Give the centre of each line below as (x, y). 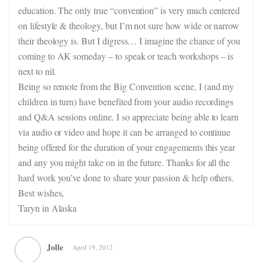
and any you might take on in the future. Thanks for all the (124, 162)
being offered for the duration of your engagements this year (127, 147)
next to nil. (37, 71)
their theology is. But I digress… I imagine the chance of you (130, 41)
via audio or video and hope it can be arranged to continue (125, 132)
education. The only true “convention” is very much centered (129, 10)
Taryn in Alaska (48, 208)
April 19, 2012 (93, 247)
